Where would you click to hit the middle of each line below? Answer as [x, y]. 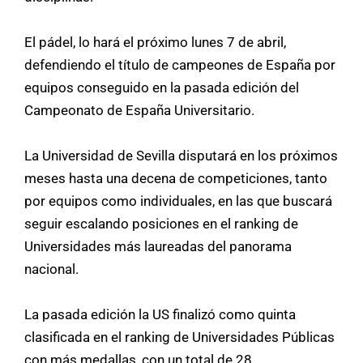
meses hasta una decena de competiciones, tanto [176, 178]
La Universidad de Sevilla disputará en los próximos [181, 155]
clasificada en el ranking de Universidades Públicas [179, 337]
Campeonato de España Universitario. [139, 110]
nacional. [53, 269]
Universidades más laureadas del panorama [158, 246]
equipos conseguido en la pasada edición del [162, 87]
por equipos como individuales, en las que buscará [178, 201]
